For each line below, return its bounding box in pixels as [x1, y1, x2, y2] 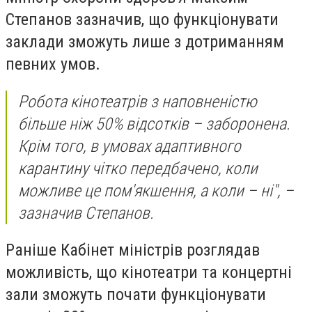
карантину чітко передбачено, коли [18, 158, 258, 178]
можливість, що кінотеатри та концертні [6, 263, 292, 283]
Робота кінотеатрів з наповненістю [18, 91, 257, 111]
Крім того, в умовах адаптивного [18, 136, 241, 156]
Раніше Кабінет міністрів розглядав [6, 240, 260, 260]
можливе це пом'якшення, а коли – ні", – [18, 180, 294, 201]
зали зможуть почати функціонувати [6, 285, 266, 305]
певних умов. [6, 54, 100, 75]
